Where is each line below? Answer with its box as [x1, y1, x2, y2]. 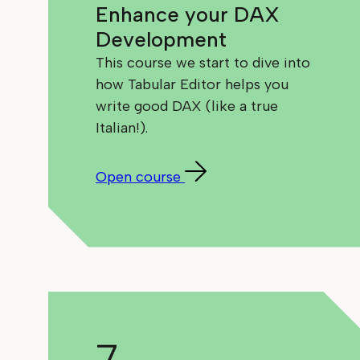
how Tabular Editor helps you [96, 76, 289, 94]
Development [96, 27, 227, 53]
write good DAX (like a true [96, 97, 279, 116]
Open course [96, 168, 182, 186]
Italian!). [96, 119, 149, 137]
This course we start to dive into [96, 54, 311, 72]
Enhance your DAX [96, 2, 280, 28]
